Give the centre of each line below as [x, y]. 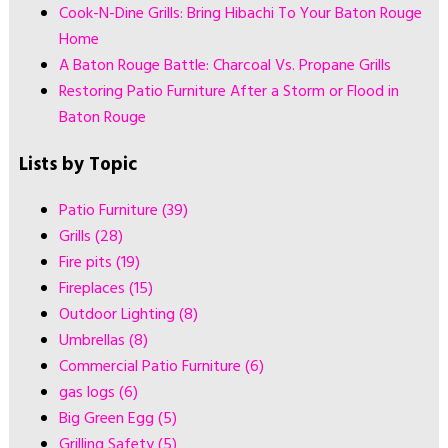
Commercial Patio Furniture [151, 367]
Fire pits [87, 263]
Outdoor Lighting [118, 315]
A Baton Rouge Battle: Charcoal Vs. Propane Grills [224, 66]
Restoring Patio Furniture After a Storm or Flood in [228, 92]
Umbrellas [93, 341]
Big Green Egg [108, 419]
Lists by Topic [77, 164]
